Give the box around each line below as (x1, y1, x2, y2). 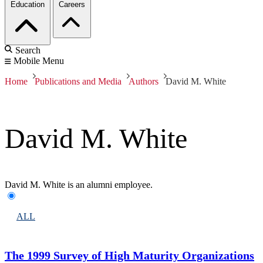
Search (15, 45, 41, 56)
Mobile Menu (14, 56, 64, 66)
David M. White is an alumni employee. (5, 180, 153, 190)
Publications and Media (35, 76, 122, 87)
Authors (129, 76, 159, 87)
